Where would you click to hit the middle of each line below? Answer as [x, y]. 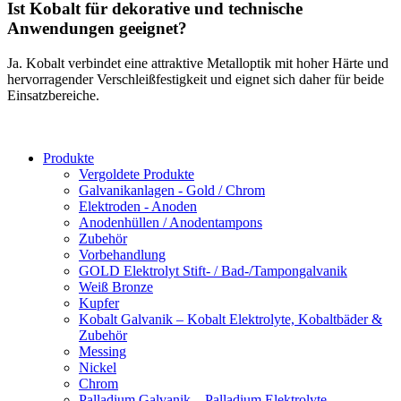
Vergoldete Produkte [137, 174]
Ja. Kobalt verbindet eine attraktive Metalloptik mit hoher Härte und [198, 63]
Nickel [98, 367]
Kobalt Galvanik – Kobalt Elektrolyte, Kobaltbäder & [230, 319]
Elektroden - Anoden [138, 206]
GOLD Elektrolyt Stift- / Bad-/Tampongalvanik [213, 270]
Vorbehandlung [122, 254]
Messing [102, 351]
